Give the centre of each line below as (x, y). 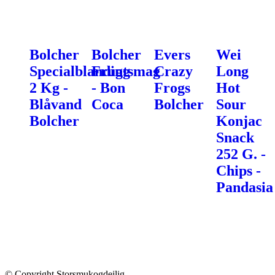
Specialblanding (80, 71)
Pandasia (244, 187)
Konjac (239, 121)
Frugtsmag (126, 71)
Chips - (238, 170)
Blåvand (56, 104)
